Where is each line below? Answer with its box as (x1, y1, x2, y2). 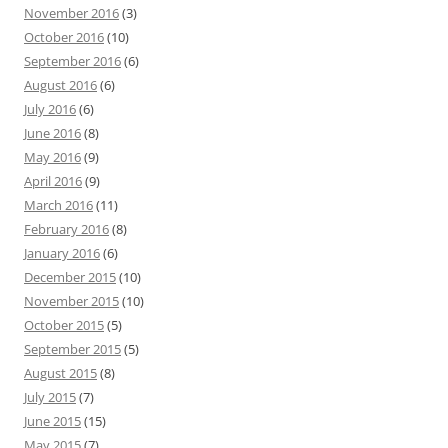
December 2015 (24, 267, 116, 286)
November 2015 (24, 291, 119, 310)
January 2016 (24, 243, 100, 262)
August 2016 (24, 75, 97, 94)
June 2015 (24, 411, 81, 430)
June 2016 (24, 123, 81, 142)
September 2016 (24, 51, 121, 70)
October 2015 (24, 315, 104, 334)
